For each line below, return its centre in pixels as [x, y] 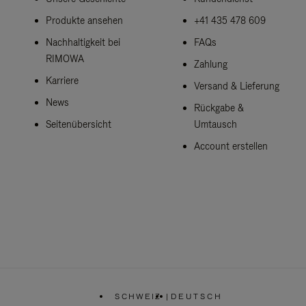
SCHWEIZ [138, 296]
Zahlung [210, 64]
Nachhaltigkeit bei [83, 42]
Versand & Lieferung [236, 86]
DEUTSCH [196, 296]
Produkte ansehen [84, 20]
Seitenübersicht [78, 124]
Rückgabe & [219, 108]
